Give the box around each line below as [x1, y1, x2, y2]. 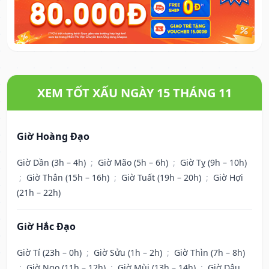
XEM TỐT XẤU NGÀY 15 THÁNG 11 [37, 85, 232, 101]
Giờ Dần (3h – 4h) [17, 157, 88, 169]
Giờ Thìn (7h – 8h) [174, 247, 245, 259]
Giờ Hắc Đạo [17, 220, 76, 234]
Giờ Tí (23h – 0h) [17, 247, 84, 259]
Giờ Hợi [213, 172, 243, 184]
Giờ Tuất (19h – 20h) [121, 172, 204, 184]
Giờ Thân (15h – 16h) [26, 172, 112, 184]
